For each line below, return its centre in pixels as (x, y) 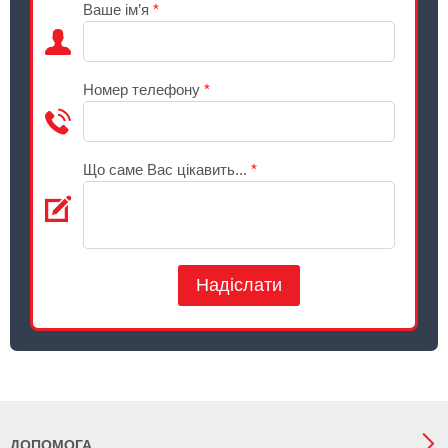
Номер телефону (143, 89)
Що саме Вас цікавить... (167, 169)
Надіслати (239, 285)
